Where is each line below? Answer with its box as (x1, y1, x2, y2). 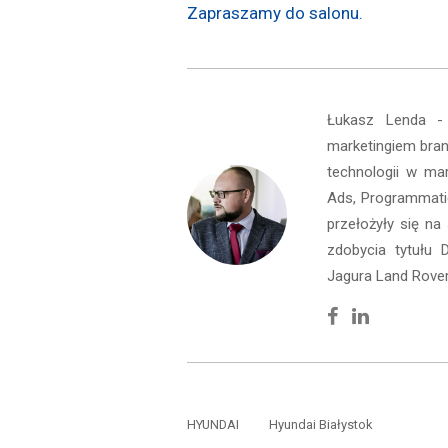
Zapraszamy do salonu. (187, 2, 363, 23)
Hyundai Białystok (269, 416, 373, 432)
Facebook (338, 300, 427, 325)
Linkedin (368, 300, 441, 325)
